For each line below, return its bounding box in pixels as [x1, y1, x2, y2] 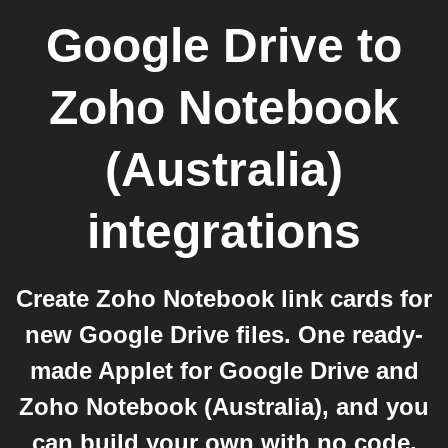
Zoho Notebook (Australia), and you [19, 393, 429, 420]
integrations [87, 205, 361, 258]
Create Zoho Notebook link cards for [16, 285, 432, 312]
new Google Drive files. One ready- [25, 321, 423, 348]
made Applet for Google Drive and [29, 357, 419, 384]
